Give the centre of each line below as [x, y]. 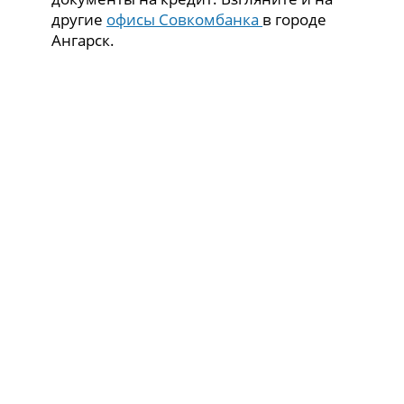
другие [79, 20]
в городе [295, 20]
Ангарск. [83, 41]
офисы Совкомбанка [185, 20]
